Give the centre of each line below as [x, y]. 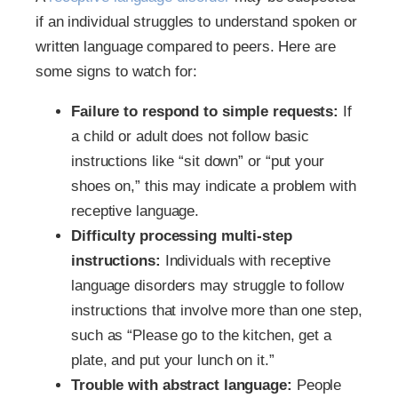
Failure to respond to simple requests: [205, 112]
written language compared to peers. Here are [186, 47]
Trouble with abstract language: [182, 386]
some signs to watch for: [116, 72]
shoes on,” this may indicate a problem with [214, 187]
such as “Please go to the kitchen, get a [201, 336]
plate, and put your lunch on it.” [173, 361]
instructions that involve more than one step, [217, 311]
